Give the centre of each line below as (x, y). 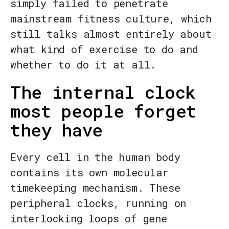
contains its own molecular (89, 173)
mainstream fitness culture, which (111, 19)
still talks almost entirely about (111, 34)
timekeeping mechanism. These (95, 188)
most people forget (103, 111)
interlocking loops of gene (89, 219)
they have (56, 130)
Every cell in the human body (95, 157)
